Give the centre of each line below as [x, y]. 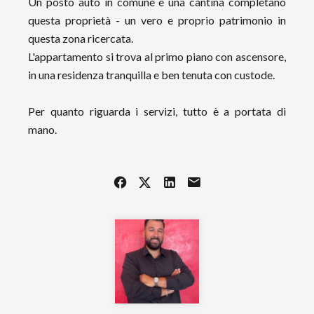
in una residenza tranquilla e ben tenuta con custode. [151, 75]
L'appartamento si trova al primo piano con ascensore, [157, 56]
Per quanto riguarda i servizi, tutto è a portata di [157, 111]
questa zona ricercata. [81, 38]
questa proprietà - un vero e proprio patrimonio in [157, 20]
